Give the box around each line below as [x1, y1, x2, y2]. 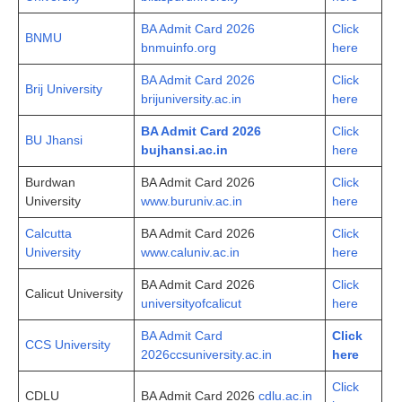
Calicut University [25, 285, 123, 301]
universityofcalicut [141, 295, 241, 310]
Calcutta [25, 225, 72, 240]
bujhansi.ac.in [141, 142, 228, 157]
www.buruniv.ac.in [141, 193, 242, 208]
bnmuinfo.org [141, 39, 216, 55]
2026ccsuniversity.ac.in [141, 346, 272, 362]
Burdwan [25, 174, 75, 189]
